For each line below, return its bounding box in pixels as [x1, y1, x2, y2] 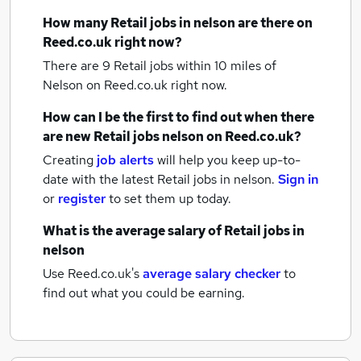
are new [43, 128, 93, 145]
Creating [43, 151, 93, 168]
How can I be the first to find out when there [43, 109, 314, 126]
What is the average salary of [43, 222, 224, 239]
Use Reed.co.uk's [43, 265, 139, 282]
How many [43, 15, 110, 31]
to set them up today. [109, 190, 231, 207]
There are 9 [43, 57, 114, 74]
